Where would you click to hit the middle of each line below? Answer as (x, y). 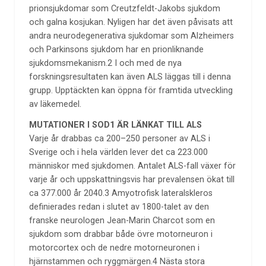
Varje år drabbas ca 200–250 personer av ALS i (119, 138)
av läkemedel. (55, 104)
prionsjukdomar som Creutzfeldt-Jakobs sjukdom (124, 9)
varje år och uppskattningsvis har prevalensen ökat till (132, 179)
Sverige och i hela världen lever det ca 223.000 (118, 152)
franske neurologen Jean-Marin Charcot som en (122, 220)
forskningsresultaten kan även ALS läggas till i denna (130, 77)
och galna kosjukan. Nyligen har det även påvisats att (131, 23)
